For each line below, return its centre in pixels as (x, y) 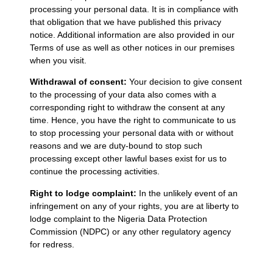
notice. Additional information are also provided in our (132, 35)
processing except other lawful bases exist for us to (128, 159)
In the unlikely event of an (188, 193)
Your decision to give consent (185, 82)
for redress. (52, 244)
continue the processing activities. (94, 172)
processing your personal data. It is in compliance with (134, 9)
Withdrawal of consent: (79, 82)
